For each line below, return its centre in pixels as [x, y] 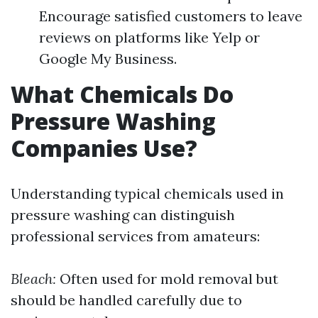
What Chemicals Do [122, 94]
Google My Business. [108, 59]
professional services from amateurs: [135, 236]
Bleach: [33, 279]
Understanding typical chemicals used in [147, 193]
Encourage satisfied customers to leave [171, 16]
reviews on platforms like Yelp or [149, 37]
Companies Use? [104, 148]
